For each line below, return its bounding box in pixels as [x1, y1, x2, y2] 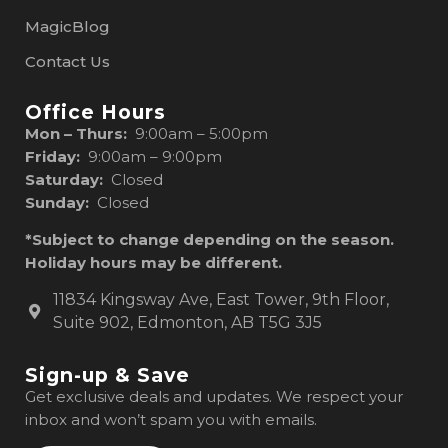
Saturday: [25, 169, 111, 189]
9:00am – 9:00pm [80, 146, 222, 166]
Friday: [25, 146, 80, 166]
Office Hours [25, 99, 166, 124]
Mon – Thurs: [25, 123, 135, 143]
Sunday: [25, 192, 89, 212]
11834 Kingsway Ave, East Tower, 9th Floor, [52, 290, 389, 310]
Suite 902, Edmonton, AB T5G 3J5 [52, 313, 322, 333]
